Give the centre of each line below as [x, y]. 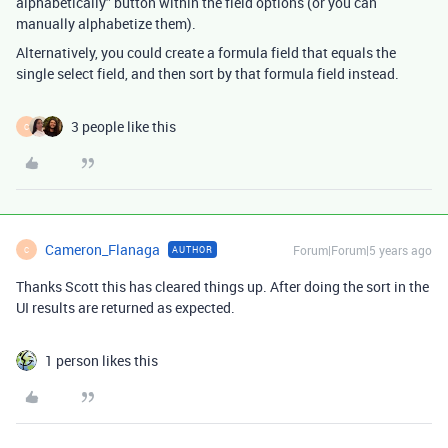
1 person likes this [101, 360]
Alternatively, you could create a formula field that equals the [206, 52]
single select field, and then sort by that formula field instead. [207, 73]
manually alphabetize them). [106, 23]
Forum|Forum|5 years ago [362, 250]
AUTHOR [192, 249]
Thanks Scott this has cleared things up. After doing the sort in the [222, 286]
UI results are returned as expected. [125, 307]
